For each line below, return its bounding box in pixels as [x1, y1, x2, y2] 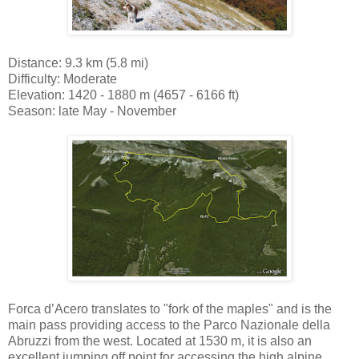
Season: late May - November [8, 103, 176, 118]
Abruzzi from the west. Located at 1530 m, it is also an [8, 333, 312, 348]
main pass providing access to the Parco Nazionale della [8, 317, 330, 332]
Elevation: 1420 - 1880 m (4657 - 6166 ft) [8, 87, 239, 102]
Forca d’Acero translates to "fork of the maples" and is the [8, 301, 332, 316]
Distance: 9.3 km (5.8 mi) [8, 55, 148, 70]
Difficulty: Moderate [8, 71, 117, 86]
